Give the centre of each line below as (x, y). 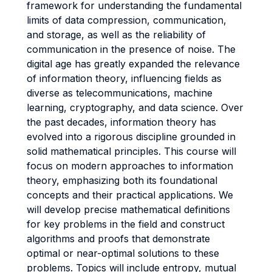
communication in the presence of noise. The (131, 49)
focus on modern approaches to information (130, 166)
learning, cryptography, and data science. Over (135, 107)
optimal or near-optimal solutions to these (123, 253)
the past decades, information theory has (121, 122)
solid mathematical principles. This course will (131, 151)
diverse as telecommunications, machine (120, 93)
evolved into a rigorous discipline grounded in (131, 137)
